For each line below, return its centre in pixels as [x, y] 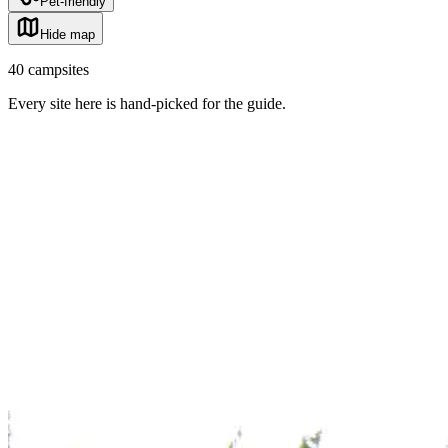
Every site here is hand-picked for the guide [145, 103]
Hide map [67, 34]
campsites [58, 69]
